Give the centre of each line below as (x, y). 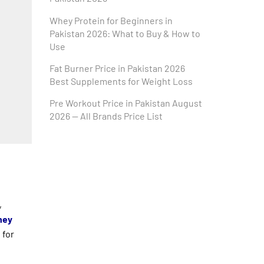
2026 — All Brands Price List (106, 116)
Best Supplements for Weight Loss (121, 81)
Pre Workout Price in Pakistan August (126, 103)
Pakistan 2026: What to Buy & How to (125, 33)
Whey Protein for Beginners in (111, 20)
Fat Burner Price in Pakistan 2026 (118, 68)
